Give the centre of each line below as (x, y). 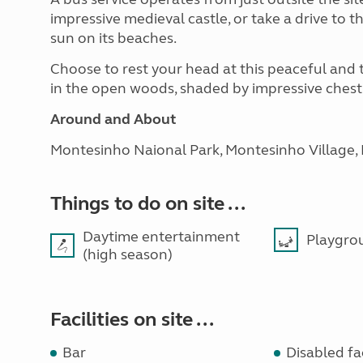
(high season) (128, 254)
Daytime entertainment (161, 237)
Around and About (113, 119)
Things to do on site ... (148, 204)
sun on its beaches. (113, 38)
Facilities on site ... (132, 320)
